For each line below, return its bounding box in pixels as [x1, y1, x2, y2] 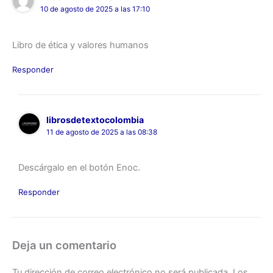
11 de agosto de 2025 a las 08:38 [46, 127, 157, 136]
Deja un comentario [12, 238, 116, 252]
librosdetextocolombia [46, 114, 144, 125]
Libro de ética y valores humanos [12, 39, 149, 51]
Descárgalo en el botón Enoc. [18, 162, 140, 174]
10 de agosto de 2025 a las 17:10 [40, 5, 151, 14]
